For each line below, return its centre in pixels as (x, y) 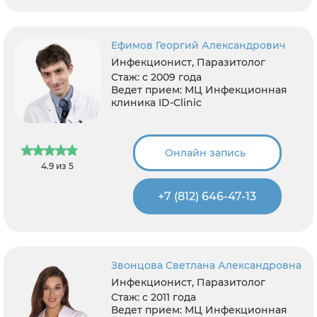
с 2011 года (169, 297)
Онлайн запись (206, 153)
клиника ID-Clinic (157, 103)
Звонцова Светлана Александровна (207, 265)
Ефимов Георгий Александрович (199, 45)
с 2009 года (172, 77)
